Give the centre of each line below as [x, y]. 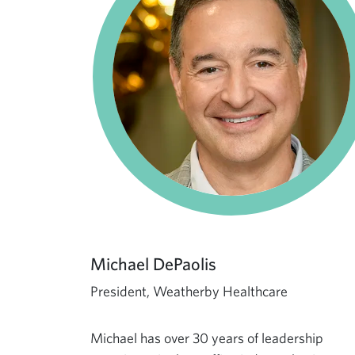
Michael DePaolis [153, 263]
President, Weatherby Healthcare [189, 291]
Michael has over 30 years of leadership [207, 338]
